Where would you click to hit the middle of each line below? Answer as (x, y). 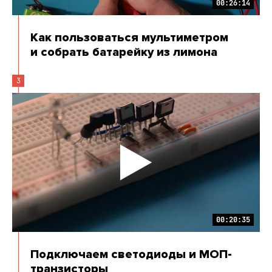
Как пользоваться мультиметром (129, 37)
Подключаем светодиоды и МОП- (131, 255)
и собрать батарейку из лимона (124, 52)
